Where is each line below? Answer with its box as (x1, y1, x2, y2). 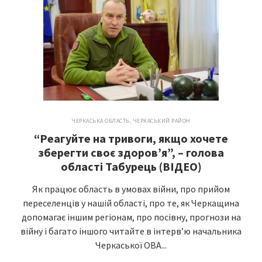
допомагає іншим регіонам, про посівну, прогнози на (21, 211, 241, 223)
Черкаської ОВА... (95, 239, 167, 251)
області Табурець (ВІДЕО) (60, 159, 202, 174)
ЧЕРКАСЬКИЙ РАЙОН (132, 117, 191, 125)
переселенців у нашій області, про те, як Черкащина (23, 197, 239, 209)
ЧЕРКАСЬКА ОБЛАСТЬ (71, 117, 130, 125)
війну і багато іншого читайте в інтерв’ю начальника (20, 225, 242, 237)
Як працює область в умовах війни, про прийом (32, 183, 230, 195)
